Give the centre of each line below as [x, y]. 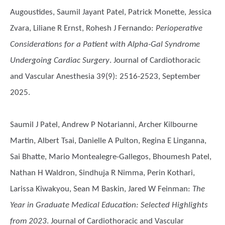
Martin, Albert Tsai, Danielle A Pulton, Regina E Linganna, [108, 141]
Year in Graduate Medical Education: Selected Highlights [109, 205]
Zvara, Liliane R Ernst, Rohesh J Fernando [81, 28]
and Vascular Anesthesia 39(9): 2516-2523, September [105, 77]
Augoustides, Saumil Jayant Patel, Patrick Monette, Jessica [111, 12]
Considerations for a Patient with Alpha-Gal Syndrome [105, 44]
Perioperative [179, 28]
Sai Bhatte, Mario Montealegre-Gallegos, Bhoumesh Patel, [111, 157]
